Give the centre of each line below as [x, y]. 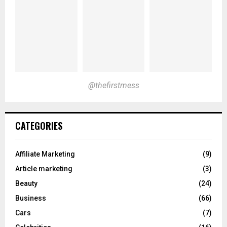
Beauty [26, 183]
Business [31, 198]
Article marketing [44, 168]
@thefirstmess [113, 85]
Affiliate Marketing [45, 154]
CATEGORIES [39, 125]
